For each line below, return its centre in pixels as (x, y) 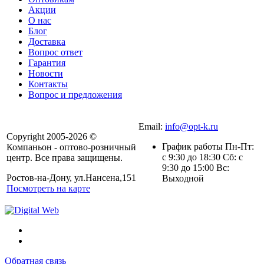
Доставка (47, 42)
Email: (152, 127)
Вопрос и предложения (75, 95)
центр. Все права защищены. (65, 158)
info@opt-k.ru (192, 127)
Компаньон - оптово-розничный (71, 147)
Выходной (183, 179)
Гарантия (47, 63)
